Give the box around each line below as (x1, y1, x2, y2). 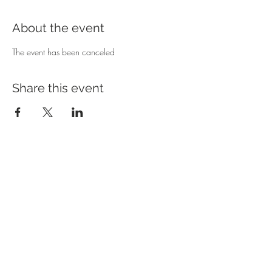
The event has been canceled (12, 46, 117, 58)
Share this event (12, 80, 104, 95)
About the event (12, 20, 104, 35)
